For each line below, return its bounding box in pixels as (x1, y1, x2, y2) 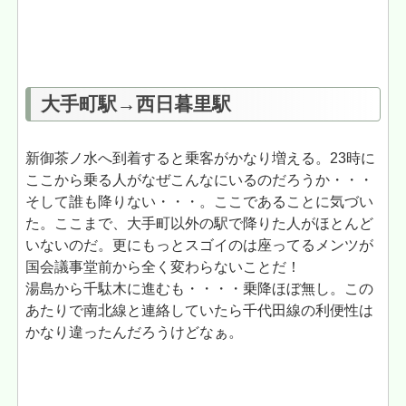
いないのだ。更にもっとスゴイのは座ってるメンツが (25, 237, 374, 254)
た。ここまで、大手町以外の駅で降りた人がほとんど (25, 216, 374, 232)
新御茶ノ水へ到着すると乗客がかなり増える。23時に (25, 150, 376, 167)
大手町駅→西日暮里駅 (40, 93, 231, 115)
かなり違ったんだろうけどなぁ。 (25, 324, 244, 341)
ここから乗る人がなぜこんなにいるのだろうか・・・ (25, 172, 374, 188)
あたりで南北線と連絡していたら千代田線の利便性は (25, 303, 374, 319)
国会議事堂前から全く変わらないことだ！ (25, 259, 302, 275)
